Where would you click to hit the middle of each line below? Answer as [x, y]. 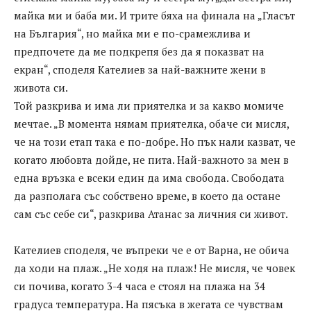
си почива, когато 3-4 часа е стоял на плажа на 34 [140, 286]
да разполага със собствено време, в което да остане [147, 196]
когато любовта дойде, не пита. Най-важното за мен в [151, 160]
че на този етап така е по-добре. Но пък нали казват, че [155, 142]
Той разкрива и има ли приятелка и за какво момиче [149, 106]
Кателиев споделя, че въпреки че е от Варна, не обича [152, 250]
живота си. [41, 88]
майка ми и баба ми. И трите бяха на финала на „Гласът [154, 16]
